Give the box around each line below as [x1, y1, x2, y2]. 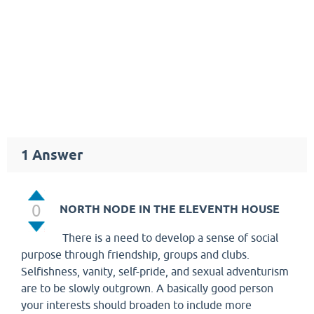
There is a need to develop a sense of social [60, 231, 278, 244]
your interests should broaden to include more [21, 299, 252, 311]
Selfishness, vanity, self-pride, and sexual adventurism [21, 265, 289, 278]
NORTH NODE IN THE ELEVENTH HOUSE [60, 203, 280, 216]
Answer [29, 146, 83, 163]
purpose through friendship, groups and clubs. [21, 248, 250, 261]
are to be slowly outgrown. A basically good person [21, 282, 273, 294]
